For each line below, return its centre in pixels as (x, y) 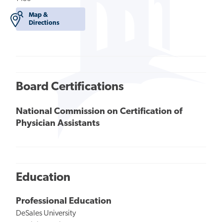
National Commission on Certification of (99, 112)
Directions (44, 23)
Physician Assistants (58, 124)
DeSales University (46, 214)
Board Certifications (70, 87)
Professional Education (64, 202)
